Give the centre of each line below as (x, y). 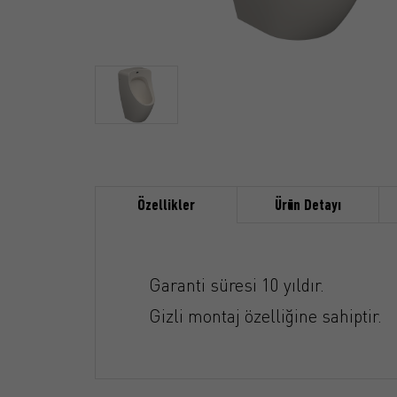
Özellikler (166, 206)
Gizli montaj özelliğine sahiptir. (265, 316)
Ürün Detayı (308, 206)
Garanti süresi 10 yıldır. (237, 285)
